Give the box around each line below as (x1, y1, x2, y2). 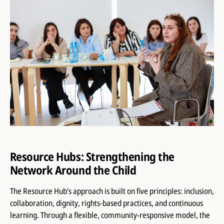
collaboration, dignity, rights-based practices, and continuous (9, 197, 203, 208)
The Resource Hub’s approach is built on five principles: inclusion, (9, 185, 214, 196)
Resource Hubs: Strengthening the (9, 148, 174, 164)
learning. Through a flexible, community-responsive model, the (9, 209, 210, 220)
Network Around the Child (9, 162, 136, 178)
